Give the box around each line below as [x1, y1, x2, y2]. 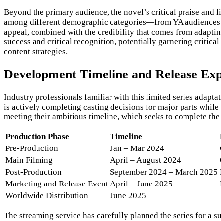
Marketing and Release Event [5, 179, 108, 189]
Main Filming [5, 155, 53, 165]
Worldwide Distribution [5, 191, 88, 201]
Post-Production [5, 167, 62, 177]
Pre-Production [5, 144, 58, 153]
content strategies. [4, 47, 68, 57]
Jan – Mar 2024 [110, 144, 164, 153]
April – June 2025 [110, 179, 173, 189]
